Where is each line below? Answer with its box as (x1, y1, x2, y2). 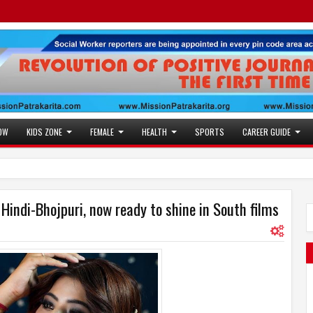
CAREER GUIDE (242, 126, 291, 138)
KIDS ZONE (27, 126, 62, 138)
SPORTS (195, 126, 224, 138)
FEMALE (90, 126, 114, 138)
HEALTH (142, 126, 167, 138)
